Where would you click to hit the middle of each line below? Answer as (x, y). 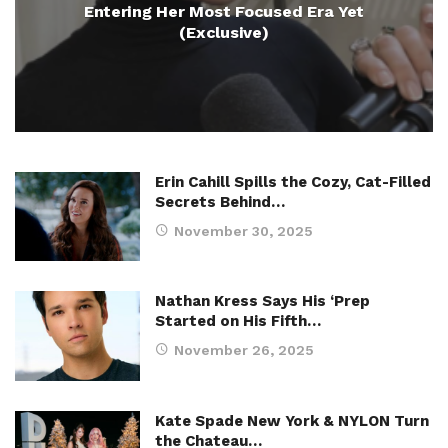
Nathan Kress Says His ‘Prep (262, 301)
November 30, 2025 (243, 231)
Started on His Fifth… (238, 321)
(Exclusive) (224, 32)
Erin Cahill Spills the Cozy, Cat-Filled (293, 182)
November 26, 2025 (244, 350)
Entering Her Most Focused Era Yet (224, 11)
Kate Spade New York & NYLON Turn (292, 420)
